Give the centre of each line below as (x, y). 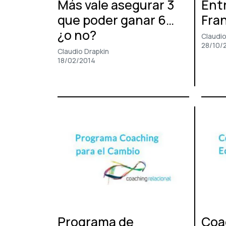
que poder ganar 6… (116, 20)
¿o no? (77, 35)
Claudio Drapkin (83, 51)
